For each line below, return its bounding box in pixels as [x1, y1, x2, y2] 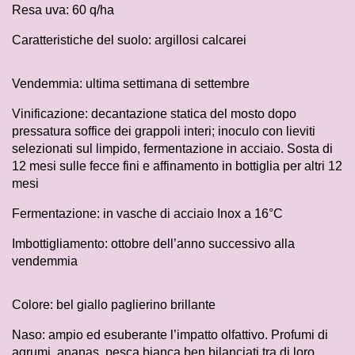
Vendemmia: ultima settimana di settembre [12, 77, 250, 91]
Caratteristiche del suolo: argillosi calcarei [12, 33, 246, 48]
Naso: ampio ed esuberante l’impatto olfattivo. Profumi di [12, 328, 328, 342]
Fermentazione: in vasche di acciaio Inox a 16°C [12, 207, 283, 221]
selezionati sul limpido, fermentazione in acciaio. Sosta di [12, 142, 333, 156]
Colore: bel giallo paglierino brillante [12, 298, 216, 312]
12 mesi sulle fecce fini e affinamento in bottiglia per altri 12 [12, 159, 342, 174]
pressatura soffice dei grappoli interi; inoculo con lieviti [12, 124, 315, 139]
